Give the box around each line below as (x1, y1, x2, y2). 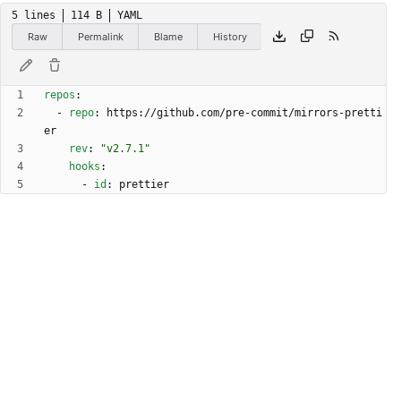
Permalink (77, 30, 124, 43)
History (212, 30, 247, 43)
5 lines (12, 9, 55, 22)
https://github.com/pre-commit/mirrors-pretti (107, 107, 382, 120)
